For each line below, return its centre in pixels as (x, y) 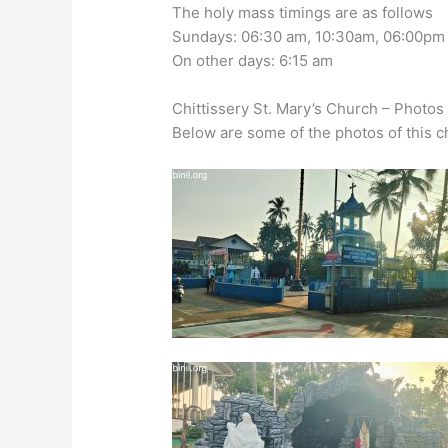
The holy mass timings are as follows (303, 13)
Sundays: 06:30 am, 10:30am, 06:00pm (309, 37)
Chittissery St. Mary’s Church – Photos (308, 109)
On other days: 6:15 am (253, 61)
